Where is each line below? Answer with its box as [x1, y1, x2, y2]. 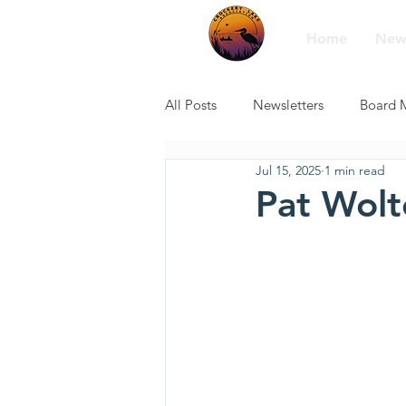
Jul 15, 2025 [256, 161, 321, 179]
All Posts [165, 95, 217, 113]
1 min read [324, 161, 385, 179]
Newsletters [253, 95, 324, 113]
